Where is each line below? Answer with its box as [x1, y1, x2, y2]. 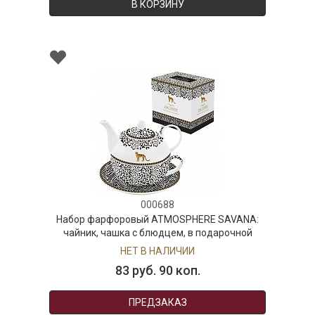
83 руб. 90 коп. [115, 262, 200, 278]
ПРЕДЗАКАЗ [128, 296, 187, 308]
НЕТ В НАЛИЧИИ [120, 245, 195, 257]
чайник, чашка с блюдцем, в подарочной [63, 226, 252, 238]
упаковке [136, 240, 179, 252]
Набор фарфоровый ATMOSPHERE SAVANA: [56, 213, 259, 225]
